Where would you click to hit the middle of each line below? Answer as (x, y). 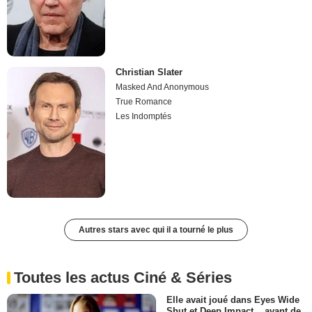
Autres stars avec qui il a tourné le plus (156, 230)
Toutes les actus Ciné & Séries (123, 278)
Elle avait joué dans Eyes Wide (233, 300)
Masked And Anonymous (163, 87)
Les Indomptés (144, 117)
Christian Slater (149, 72)
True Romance (144, 102)
